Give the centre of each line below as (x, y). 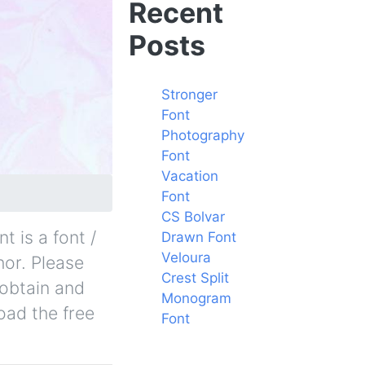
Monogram (196, 298)
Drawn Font (199, 237)
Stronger (189, 94)
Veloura (186, 257)
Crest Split (195, 277)
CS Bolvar (193, 216)
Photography (203, 135)
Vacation (190, 176)
